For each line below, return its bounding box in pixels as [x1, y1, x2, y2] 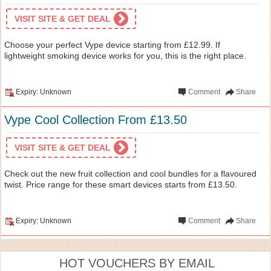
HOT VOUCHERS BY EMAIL [59, 256, 215, 270]
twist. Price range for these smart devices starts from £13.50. [4, 179, 237, 189]
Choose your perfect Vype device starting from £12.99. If [4, 39, 220, 50]
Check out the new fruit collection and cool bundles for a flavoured [4, 168, 256, 178]
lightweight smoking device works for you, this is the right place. [4, 50, 246, 60]
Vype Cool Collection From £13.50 [4, 113, 187, 126]
